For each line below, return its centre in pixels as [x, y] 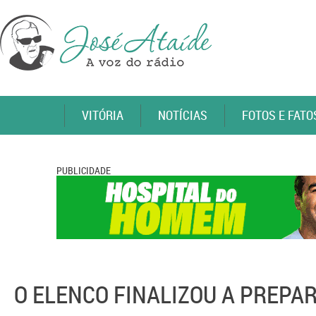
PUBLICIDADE [84, 170]
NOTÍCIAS [183, 115]
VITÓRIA [103, 115]
